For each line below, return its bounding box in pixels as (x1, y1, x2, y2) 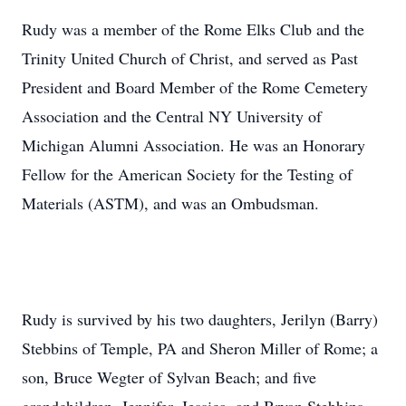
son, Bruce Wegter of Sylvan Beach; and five (22, 366, 316, 388)
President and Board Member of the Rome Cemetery (22, 76, 368, 98)
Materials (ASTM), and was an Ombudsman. (22, 192, 319, 214)
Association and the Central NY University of (22, 105, 322, 127)
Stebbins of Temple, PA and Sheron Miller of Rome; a (22, 337, 378, 359)
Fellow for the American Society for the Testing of (22, 163, 353, 185)
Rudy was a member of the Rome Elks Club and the (22, 18, 364, 40)
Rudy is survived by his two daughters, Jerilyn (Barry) (22, 308, 378, 330)
